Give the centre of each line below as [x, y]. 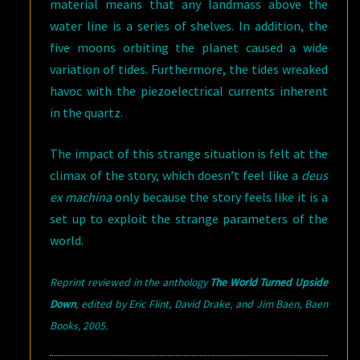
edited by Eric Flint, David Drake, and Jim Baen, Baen [205, 304]
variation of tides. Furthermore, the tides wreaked [189, 69]
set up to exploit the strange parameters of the [189, 219]
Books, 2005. [79, 326]
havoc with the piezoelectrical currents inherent [189, 91]
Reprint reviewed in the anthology [130, 282]
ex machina [81, 197]
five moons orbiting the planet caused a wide [189, 47]
